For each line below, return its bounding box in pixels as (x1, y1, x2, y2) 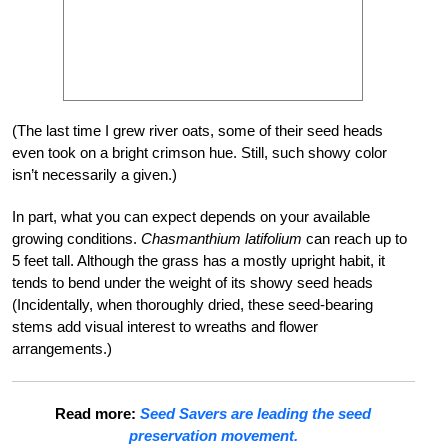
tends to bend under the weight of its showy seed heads (12, 273, 373, 291)
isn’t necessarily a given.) (12, 165, 177, 183)
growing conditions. (12, 229, 141, 247)
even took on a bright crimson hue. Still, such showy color (12, 143, 387, 161)
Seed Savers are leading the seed (140, 404, 372, 422)
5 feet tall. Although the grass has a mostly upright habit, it (12, 251, 385, 269)
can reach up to (302, 229, 407, 247)
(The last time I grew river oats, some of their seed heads (12, 121, 383, 139)
